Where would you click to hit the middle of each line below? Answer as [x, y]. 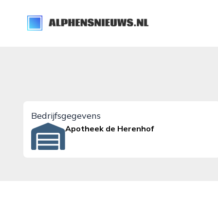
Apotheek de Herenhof [110, 128]
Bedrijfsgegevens [66, 116]
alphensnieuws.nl [54, 17]
